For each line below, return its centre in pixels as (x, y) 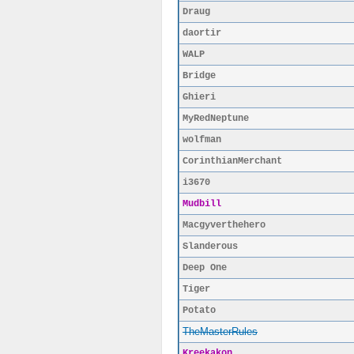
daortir (202, 33)
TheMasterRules (220, 331)
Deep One (205, 268)
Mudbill (202, 204)
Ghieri (199, 97)
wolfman (202, 140)
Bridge (199, 76)
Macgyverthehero (224, 225)
